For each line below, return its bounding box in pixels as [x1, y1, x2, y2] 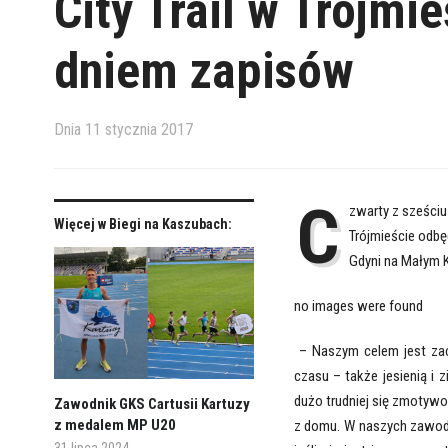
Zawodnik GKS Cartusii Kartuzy [53, 395, 250, 414]
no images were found [293, 297, 423, 316]
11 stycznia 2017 [84, 120, 193, 140]
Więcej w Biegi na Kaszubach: [53, 216, 232, 233]
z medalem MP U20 [53, 416, 176, 435]
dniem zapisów [53, 42, 354, 101]
